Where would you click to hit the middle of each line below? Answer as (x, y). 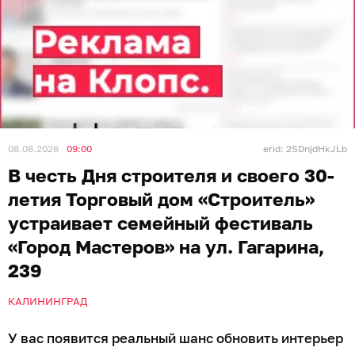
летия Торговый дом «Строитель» (161, 198)
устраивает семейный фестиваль (160, 222)
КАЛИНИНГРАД (48, 301)
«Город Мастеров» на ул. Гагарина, (166, 246)
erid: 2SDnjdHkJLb (305, 148)
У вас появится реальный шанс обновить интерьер (176, 338)
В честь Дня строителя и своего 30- (171, 175)
